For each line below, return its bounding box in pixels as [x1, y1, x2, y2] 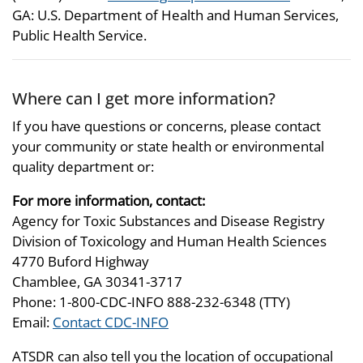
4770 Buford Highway [12, 251, 149, 271]
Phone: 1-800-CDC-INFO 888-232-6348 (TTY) [12, 292, 290, 311]
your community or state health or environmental [12, 136, 324, 156]
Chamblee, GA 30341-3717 [12, 271, 182, 291]
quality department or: [12, 156, 154, 176]
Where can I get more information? [12, 87, 275, 109]
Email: [12, 312, 53, 331]
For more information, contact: [12, 190, 205, 210]
